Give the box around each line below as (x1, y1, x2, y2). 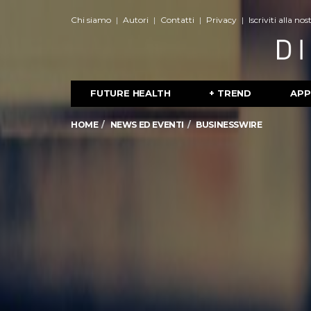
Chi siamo (71, 15, 111, 25)
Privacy (206, 15, 237, 25)
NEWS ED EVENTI (110, 119, 185, 130)
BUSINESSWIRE (196, 119, 262, 130)
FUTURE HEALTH (90, 87, 171, 99)
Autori (123, 15, 149, 25)
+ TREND (209, 87, 252, 99)
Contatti (160, 15, 194, 25)
